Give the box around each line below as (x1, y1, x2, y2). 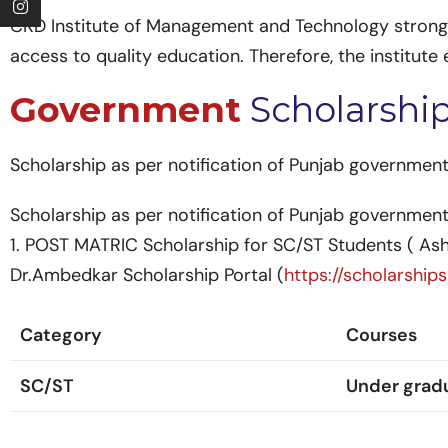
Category (20, 322, 102, 347)
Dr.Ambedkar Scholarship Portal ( (10, 262, 284, 287)
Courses (346, 322, 417, 347)
